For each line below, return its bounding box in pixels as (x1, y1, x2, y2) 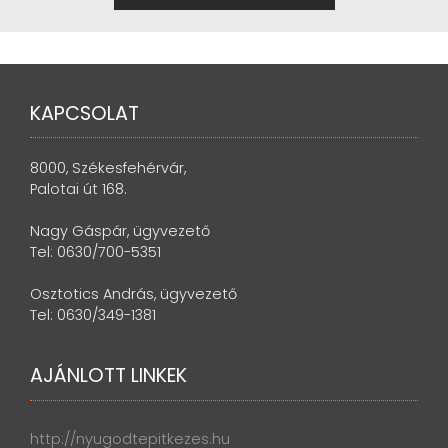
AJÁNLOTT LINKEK (30, 362, 187, 390)
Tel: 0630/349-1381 (30, 305, 156, 326)
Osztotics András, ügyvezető (30, 284, 237, 305)
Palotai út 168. (30, 179, 127, 200)
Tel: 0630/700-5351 (30, 242, 161, 263)
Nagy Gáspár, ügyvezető (30, 221, 210, 242)
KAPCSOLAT (30, 99, 139, 127)
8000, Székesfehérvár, (30, 158, 186, 179)
